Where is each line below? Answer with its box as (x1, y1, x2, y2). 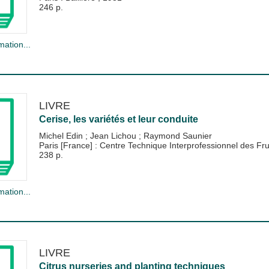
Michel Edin (38, 130, 85, 141)
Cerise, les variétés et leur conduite (38, 113, 198, 124)
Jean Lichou (89, 130, 139, 141)
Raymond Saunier (143, 130, 212, 141)
